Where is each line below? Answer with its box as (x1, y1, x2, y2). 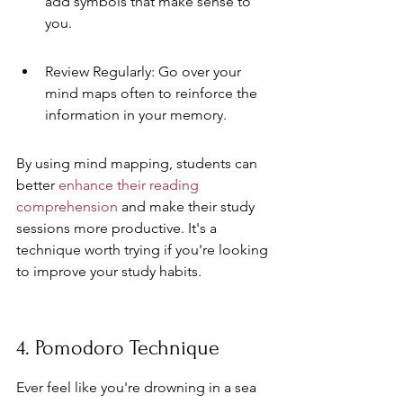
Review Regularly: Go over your (45, 62, 245, 80)
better (16, 175, 58, 193)
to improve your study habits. (16, 262, 201, 280)
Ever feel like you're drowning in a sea (16, 378, 260, 396)
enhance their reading (58, 175, 202, 193)
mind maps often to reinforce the (45, 84, 261, 102)
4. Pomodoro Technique (16, 335, 219, 360)
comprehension (16, 197, 118, 215)
